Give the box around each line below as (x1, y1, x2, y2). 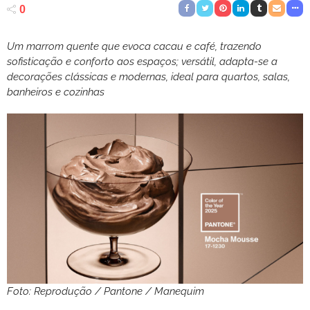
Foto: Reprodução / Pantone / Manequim (7, 285, 204, 298)
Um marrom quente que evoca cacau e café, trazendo (7, 39, 262, 53)
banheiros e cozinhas (7, 85, 104, 98)
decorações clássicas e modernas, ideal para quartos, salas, (7, 70, 290, 83)
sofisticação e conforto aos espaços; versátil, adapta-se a (7, 55, 277, 68)
